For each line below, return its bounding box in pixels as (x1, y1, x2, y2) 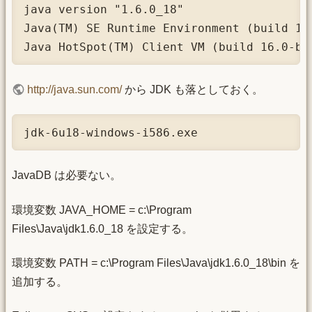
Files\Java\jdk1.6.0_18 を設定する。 (12, 222, 193, 235)
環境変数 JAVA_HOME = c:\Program (12, 203, 192, 216)
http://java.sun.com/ (27, 84, 123, 96)
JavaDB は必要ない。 (12, 169, 121, 182)
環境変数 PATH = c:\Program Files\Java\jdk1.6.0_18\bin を (12, 257, 300, 270)
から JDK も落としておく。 (122, 84, 264, 96)
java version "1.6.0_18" (24, 2, 184, 16)
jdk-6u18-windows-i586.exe (24, 125, 198, 139)
